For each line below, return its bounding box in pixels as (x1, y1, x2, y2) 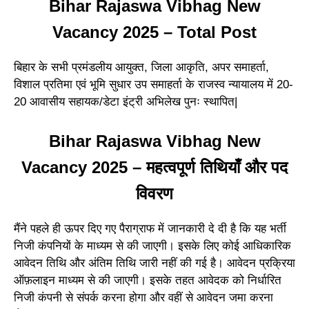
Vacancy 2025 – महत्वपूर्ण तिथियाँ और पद (21, 158, 288, 177)
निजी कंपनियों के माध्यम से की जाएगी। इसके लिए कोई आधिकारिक (14, 239, 291, 253)
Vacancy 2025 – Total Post (52, 22, 257, 41)
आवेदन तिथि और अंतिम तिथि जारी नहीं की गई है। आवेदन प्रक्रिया (14, 257, 295, 270)
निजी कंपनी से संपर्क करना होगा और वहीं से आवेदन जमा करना (14, 291, 273, 305)
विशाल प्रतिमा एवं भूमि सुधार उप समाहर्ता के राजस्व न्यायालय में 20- (14, 77, 293, 91)
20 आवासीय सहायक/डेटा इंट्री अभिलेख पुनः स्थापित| (14, 94, 237, 108)
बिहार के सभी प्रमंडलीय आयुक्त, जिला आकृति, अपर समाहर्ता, (14, 60, 269, 74)
